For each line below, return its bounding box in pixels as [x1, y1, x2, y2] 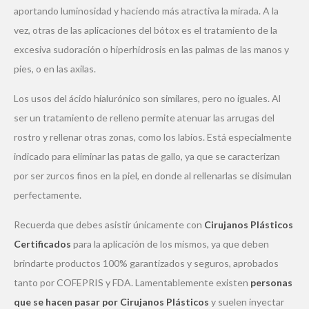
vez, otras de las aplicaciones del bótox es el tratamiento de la [14, 23, 277, 36]
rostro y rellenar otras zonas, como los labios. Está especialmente [14, 130, 292, 143]
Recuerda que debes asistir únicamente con [14, 218, 204, 230]
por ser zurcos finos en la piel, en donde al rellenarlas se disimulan [14, 169, 292, 181]
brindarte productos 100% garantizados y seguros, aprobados [14, 257, 279, 269]
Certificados [14, 237, 71, 250]
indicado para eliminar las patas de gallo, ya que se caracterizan [14, 150, 280, 162]
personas [250, 276, 292, 288]
